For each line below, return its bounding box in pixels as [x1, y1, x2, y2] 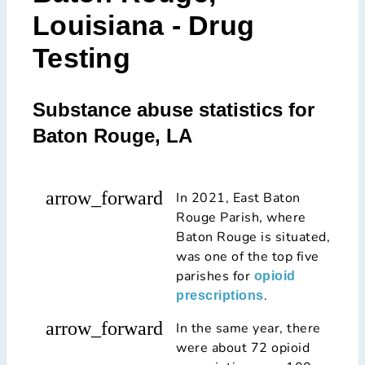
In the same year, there [176, 319, 321, 337]
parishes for [176, 266, 250, 285]
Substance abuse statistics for [33, 98, 314, 121]
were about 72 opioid [176, 338, 310, 357]
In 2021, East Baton [176, 188, 301, 207]
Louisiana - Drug [33, 9, 254, 41]
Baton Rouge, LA [33, 124, 192, 147]
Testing [33, 42, 130, 73]
